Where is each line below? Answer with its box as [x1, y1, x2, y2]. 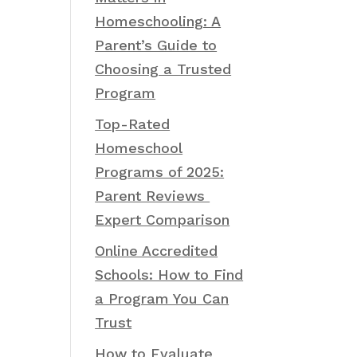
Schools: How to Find [95, 266, 244, 283]
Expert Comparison [95, 211, 230, 228]
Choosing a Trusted [95, 61, 232, 77]
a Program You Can [95, 290, 229, 307]
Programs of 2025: [95, 163, 225, 180]
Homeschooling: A [95, 13, 222, 29]
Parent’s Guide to [95, 37, 218, 53]
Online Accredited [95, 242, 218, 259]
